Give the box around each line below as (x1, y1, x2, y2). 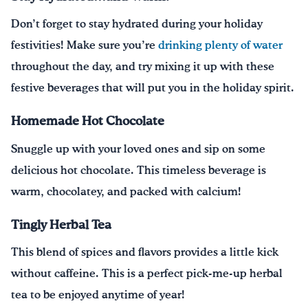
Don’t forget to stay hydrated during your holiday (11, 19, 263, 30)
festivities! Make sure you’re (11, 41, 158, 52)
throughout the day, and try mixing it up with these (11, 62, 274, 73)
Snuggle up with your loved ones (11, 144, 179, 155)
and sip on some (179, 144, 265, 155)
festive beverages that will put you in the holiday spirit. (11, 83, 294, 94)
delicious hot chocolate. (11, 165, 137, 176)
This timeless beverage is (137, 165, 266, 176)
